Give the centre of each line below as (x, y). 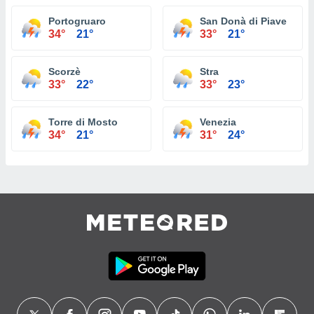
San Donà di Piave (243, 21)
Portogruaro (77, 21)
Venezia (218, 122)
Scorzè (64, 71)
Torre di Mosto (83, 122)
